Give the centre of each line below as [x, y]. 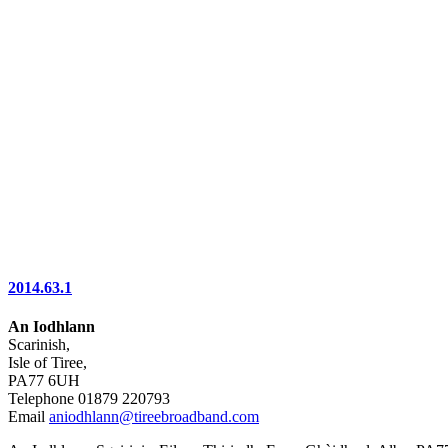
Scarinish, [39, 344]
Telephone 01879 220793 [89, 398]
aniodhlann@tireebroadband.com [154, 416]
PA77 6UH [44, 380]
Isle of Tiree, [47, 362]
